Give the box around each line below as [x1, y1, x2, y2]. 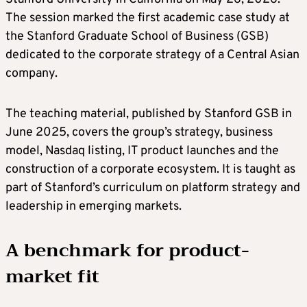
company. [5, 66, 58, 82]
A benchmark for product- [5, 235, 249, 267]
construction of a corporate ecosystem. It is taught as [5, 162, 295, 178]
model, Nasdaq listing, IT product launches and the [5, 143, 279, 160]
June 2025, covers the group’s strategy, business [5, 125, 273, 141]
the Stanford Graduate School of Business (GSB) [5, 29, 269, 45]
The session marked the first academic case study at [5, 10, 290, 27]
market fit [5, 261, 99, 293]
